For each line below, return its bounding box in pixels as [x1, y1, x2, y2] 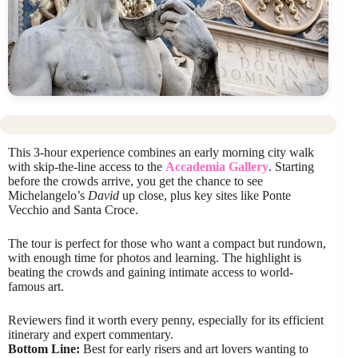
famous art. [8, 279, 64, 293]
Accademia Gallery [165, 159, 268, 173]
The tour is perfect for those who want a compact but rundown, [8, 236, 326, 250]
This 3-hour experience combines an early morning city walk [8, 145, 314, 159]
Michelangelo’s [8, 188, 88, 202]
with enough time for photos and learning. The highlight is [8, 250, 301, 265]
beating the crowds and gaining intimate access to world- [8, 265, 293, 279]
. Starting [268, 159, 314, 173]
